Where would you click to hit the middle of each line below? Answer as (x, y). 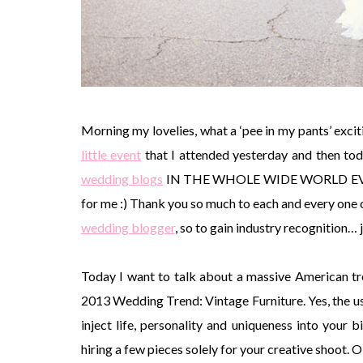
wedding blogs (122, 178)
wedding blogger (128, 227)
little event (111, 154)
